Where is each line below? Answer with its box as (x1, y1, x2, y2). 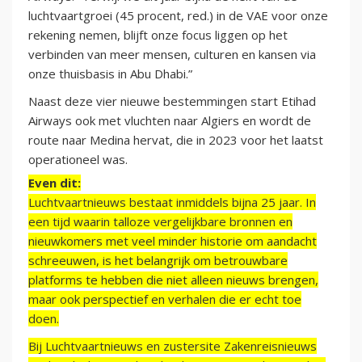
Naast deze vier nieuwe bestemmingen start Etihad (28, 93, 316, 110)
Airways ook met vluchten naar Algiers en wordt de (28, 112, 311, 129)
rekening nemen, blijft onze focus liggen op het (28, 27, 288, 44)
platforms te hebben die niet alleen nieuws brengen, (28, 271, 318, 288)
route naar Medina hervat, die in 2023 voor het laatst (28, 132, 323, 149)
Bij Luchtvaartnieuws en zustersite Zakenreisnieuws (28, 338, 317, 355)
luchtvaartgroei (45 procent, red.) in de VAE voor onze (28, 7, 328, 24)
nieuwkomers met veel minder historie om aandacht (28, 233, 317, 250)
